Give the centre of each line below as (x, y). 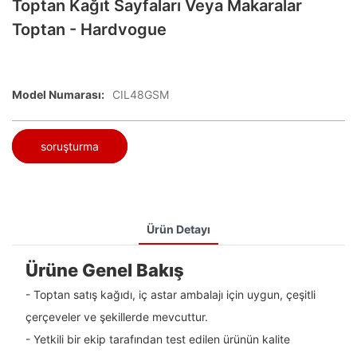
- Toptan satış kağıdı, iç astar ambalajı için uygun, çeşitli (170, 295)
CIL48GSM (141, 95)
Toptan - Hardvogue (89, 29)
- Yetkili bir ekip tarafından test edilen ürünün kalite (157, 339)
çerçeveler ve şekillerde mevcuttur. (116, 317)
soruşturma (70, 146)
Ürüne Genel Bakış (104, 270)
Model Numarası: (58, 95)
